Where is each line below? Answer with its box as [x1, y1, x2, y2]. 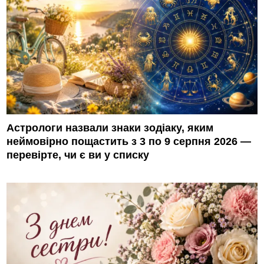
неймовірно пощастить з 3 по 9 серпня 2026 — [6, 135, 252, 147]
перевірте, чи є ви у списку [6, 148, 150, 161]
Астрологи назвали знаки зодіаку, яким [6, 121, 214, 134]
